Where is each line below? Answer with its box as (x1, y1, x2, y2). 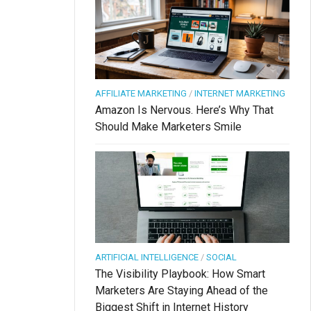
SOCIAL (206, 251, 237, 262)
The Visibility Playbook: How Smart (95, 267, 265, 280)
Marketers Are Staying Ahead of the (95, 283, 268, 297)
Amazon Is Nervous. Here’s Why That (95, 103, 274, 117)
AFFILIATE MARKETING (95, 87, 187, 99)
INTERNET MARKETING (194, 87, 285, 99)
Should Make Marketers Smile (95, 119, 242, 133)
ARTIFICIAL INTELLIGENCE (95, 251, 199, 262)
